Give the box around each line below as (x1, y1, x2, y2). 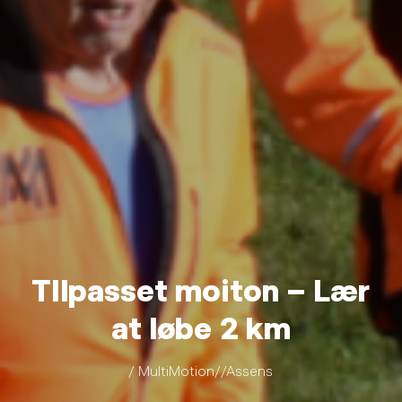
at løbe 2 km (110, 308, 291, 345)
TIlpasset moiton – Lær (31, 270, 371, 308)
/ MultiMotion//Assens (128, 362, 274, 379)
